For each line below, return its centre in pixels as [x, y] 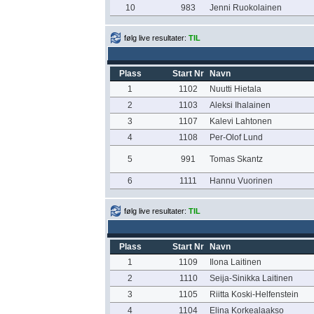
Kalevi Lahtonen [240, 121]
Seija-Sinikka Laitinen [251, 278]
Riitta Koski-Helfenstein [254, 294]
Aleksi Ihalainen [240, 105]
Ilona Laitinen [235, 262]
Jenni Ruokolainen [245, 8]
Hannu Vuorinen [241, 181]
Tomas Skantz [236, 159]
